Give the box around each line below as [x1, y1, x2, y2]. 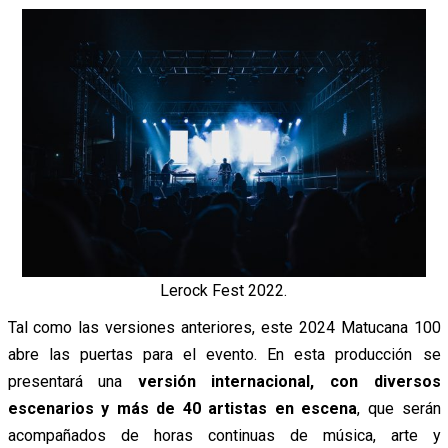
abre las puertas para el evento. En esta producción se [7, 345, 441, 365]
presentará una [7, 372, 138, 392]
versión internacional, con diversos [137, 372, 441, 392]
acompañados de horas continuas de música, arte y [7, 426, 441, 446]
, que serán [357, 399, 441, 419]
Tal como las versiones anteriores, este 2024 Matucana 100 [7, 318, 441, 338]
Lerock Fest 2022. [160, 281, 288, 301]
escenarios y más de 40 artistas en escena [7, 399, 358, 419]
